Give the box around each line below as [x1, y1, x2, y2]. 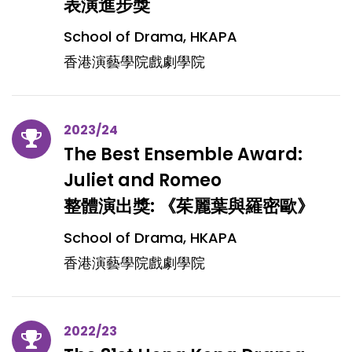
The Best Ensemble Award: [64, 142, 302, 167]
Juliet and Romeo [64, 168, 222, 192]
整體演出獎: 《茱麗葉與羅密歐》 [64, 194, 314, 218]
